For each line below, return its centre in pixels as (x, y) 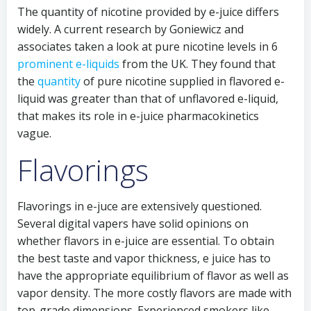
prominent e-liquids (68, 64)
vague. (34, 133)
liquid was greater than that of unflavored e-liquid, (148, 99)
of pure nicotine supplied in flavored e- (183, 81)
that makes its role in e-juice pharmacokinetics (138, 116)
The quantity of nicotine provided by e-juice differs (148, 12)
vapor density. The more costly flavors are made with (154, 293)
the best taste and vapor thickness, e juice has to (144, 258)
